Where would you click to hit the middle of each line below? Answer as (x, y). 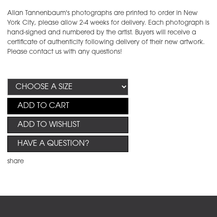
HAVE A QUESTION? (53, 144)
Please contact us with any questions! (65, 52)
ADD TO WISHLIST (49, 125)
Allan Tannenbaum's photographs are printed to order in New (102, 14)
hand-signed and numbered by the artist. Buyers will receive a (102, 33)
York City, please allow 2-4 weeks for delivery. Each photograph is (108, 23)
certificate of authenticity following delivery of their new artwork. (106, 43)
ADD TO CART (43, 106)
